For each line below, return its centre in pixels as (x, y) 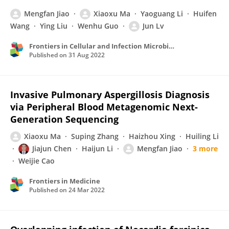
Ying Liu (54, 26)
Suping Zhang (95, 136)
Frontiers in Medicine (65, 181)
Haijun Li (97, 148)
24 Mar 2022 (87, 190)
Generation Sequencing (64, 119)
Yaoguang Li (162, 14)
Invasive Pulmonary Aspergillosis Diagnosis (110, 95)
